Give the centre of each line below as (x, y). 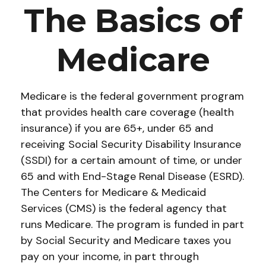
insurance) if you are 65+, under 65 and (117, 128)
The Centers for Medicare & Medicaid (113, 192)
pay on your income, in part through (110, 256)
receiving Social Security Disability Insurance (131, 144)
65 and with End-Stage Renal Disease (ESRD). (132, 176)
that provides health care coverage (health (127, 112)
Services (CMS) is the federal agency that (124, 208)
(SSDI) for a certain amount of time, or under (132, 160)
